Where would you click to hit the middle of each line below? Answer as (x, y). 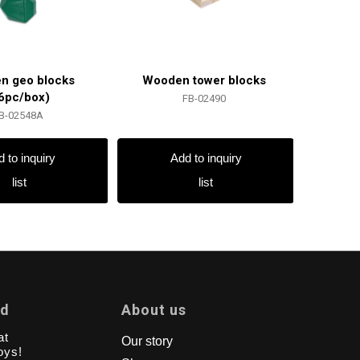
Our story (147, 342)
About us (154, 310)
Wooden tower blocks (205, 80)
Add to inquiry (206, 158)
